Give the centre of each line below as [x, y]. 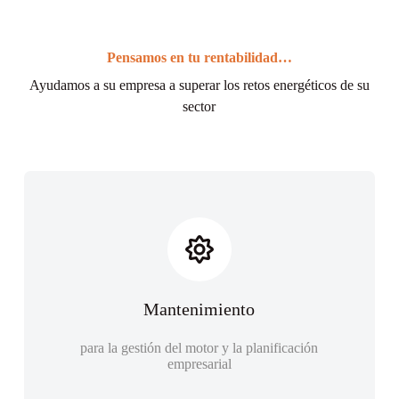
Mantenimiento [199, 309]
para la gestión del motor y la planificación [199, 348]
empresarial [199, 364]
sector [199, 106]
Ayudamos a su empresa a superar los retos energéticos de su [199, 85]
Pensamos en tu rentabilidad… [199, 57]
